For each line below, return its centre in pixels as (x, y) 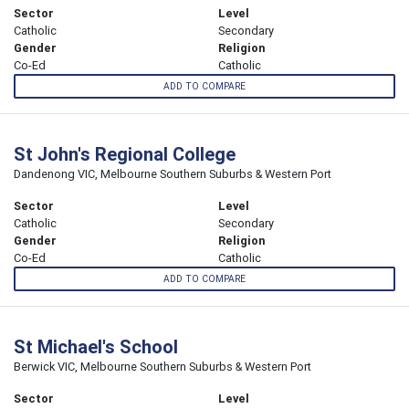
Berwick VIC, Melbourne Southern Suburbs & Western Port (163, 367)
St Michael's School (96, 347)
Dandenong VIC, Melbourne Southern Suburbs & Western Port (173, 174)
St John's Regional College (125, 154)
